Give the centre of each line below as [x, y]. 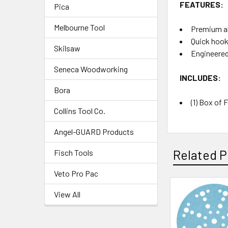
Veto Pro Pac [76, 173]
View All [67, 194]
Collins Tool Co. [80, 110]
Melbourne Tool [79, 27]
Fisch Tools [74, 152]
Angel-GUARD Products [94, 131]
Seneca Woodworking [91, 69]
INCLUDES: [201, 77]
